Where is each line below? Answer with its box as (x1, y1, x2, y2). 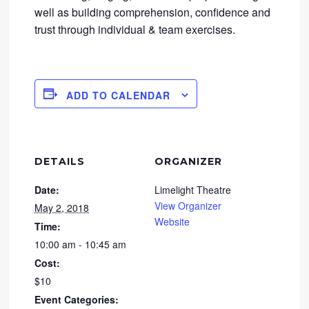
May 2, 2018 (34, 200, 90, 215)
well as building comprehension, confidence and (34, 4, 271, 21)
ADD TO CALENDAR (66, 88, 171, 102)
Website (154, 214, 190, 228)
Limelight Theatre (154, 182, 231, 197)
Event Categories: (34, 292, 119, 306)
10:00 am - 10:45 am (34, 237, 127, 251)
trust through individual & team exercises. (34, 21, 236, 38)
